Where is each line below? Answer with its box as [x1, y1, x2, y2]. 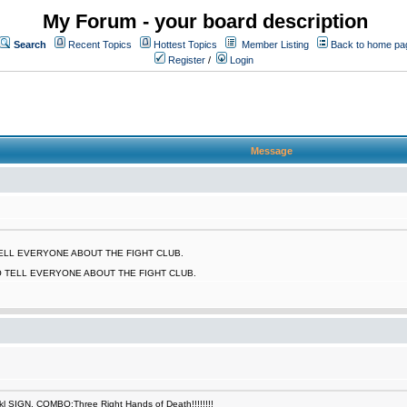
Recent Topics [68, 39, 132, 50]
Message [250, 145, 293, 156]
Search [14, 39, 46, 50]
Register [165, 55, 205, 65]
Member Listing [242, 39, 309, 50]
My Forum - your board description [43, 10, 368, 33]
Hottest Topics [154, 39, 217, 50]
